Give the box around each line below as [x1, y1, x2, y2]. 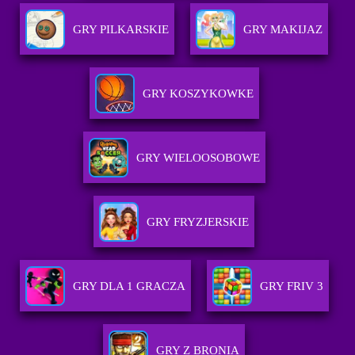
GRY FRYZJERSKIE [147, 216, 250, 229]
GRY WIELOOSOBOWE [136, 151, 260, 165]
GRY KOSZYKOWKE [142, 87, 254, 101]
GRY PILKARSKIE [73, 23, 170, 36]
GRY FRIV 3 [259, 280, 323, 293]
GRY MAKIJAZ [243, 23, 323, 36]
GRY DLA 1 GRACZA [72, 280, 185, 293]
